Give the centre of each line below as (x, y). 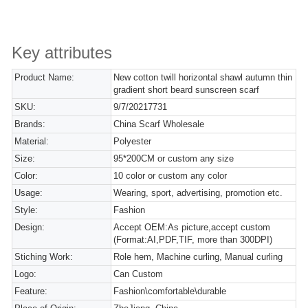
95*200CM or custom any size (174, 158)
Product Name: (44, 77)
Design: (30, 227)
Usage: (29, 193)
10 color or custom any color (170, 176)
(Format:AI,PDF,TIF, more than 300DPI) (193, 240)
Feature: (31, 291)
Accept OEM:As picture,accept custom (192, 227)
